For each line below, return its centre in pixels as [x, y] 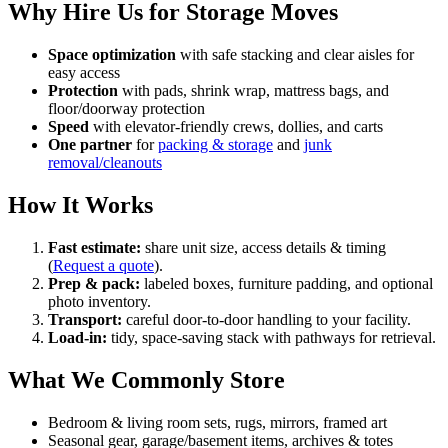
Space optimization [112, 55]
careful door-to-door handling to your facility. [266, 320]
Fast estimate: [94, 248]
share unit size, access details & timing [263, 248]
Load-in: [77, 338]
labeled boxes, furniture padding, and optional [286, 284]
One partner [90, 145]
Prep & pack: [94, 284]
